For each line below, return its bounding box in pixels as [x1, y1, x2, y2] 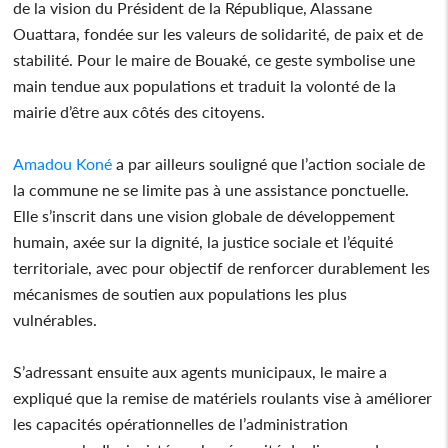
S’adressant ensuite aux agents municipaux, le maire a [13, 361, 388, 381]
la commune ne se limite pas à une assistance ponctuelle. [13, 179, 410, 199]
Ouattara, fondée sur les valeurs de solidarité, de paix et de [13, 23, 424, 43]
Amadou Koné [13, 153, 113, 173]
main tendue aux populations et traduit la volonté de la [13, 75, 397, 95]
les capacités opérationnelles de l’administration [13, 413, 349, 433]
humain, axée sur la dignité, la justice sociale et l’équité [13, 231, 394, 251]
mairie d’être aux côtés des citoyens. [13, 101, 266, 121]
